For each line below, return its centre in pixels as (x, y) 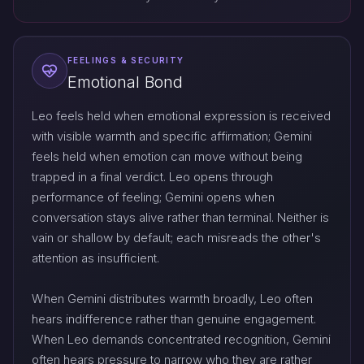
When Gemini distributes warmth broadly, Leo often (172, 298)
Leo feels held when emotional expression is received (181, 115)
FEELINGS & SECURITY (126, 61)
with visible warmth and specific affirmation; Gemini (172, 136)
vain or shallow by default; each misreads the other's (176, 237)
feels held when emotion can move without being (167, 156)
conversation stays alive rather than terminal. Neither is (180, 217)
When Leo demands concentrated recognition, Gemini (181, 339)
